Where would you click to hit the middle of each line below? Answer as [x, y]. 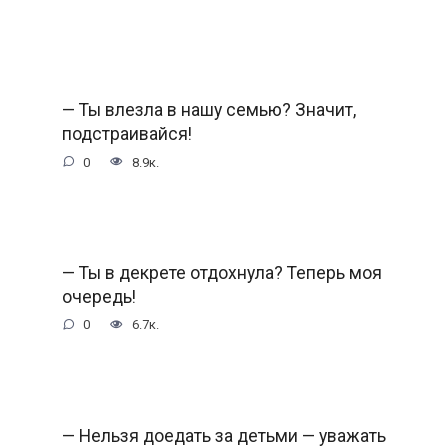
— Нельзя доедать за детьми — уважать [223, 435]
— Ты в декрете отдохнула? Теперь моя [221, 272]
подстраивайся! [126, 133]
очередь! [98, 296]
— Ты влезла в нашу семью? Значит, [208, 109]
